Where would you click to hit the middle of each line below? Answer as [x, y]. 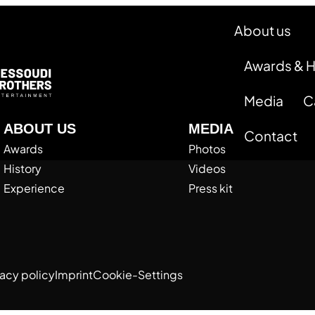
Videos [207, 168]
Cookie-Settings [138, 275]
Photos [207, 148]
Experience [34, 188]
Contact [271, 136]
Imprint [74, 275]
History [22, 168]
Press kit [210, 188]
